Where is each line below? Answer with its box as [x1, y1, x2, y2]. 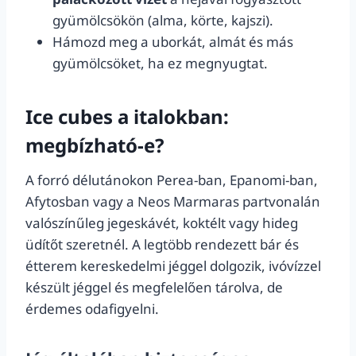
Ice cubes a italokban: [25, 103, 229, 130]
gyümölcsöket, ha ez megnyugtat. [52, 54, 268, 72]
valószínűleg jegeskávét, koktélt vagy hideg [25, 214, 298, 232]
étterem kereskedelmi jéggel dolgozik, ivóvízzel [25, 257, 321, 275]
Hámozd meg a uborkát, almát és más [52, 33, 293, 51]
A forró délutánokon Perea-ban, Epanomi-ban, [25, 171, 318, 189]
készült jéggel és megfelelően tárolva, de [25, 278, 283, 296]
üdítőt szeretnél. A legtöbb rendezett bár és [25, 235, 299, 253]
